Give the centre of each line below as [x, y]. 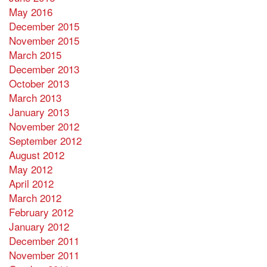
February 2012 [41, 212]
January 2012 [39, 226]
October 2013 [39, 83]
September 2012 [45, 141]
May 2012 [31, 169]
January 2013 [39, 112]
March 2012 [35, 198]
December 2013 [44, 69]
